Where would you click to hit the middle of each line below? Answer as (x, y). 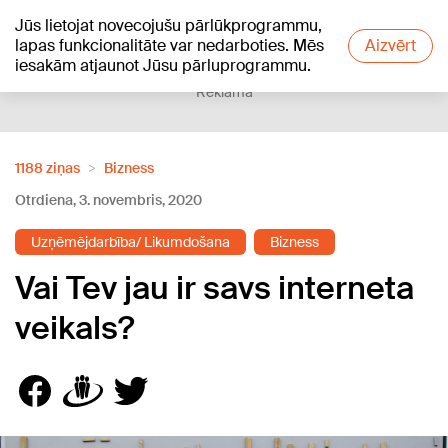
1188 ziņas (47, 168)
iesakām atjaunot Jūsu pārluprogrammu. (163, 65)
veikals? (74, 328)
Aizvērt (390, 45)
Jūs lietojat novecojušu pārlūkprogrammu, (168, 25)
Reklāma (224, 92)
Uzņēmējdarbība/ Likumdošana (130, 242)
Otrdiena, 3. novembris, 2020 (108, 200)
